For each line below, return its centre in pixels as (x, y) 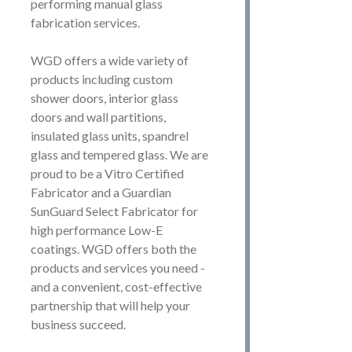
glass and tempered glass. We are (119, 155)
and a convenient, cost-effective (116, 287)
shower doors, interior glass (104, 98)
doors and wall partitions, (98, 117)
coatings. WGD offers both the (113, 249)
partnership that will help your (110, 306)
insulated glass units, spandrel (109, 136)
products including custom (101, 79)
